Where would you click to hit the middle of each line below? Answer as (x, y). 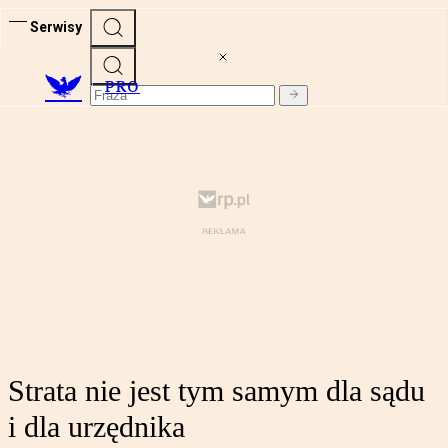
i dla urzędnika (96, 427)
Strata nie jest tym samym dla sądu (216, 391)
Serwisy (56, 26)
